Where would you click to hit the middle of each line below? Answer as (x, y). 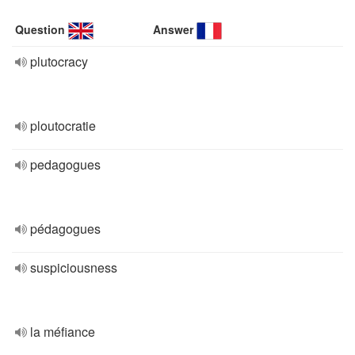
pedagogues (65, 164)
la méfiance (63, 332)
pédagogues (65, 229)
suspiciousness (74, 267)
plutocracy (59, 61)
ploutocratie (63, 126)
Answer (174, 29)
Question (40, 29)
